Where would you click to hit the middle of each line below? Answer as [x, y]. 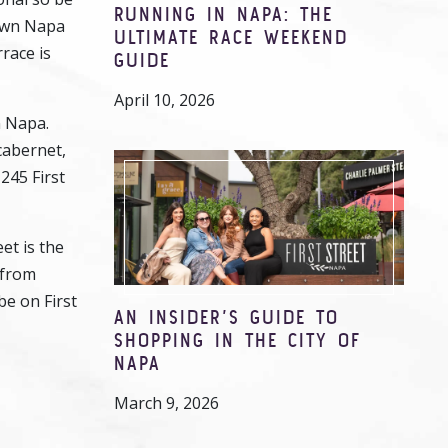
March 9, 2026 [166, 403]
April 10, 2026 [164, 100]
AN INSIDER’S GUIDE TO [226, 316]
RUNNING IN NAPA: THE [223, 13]
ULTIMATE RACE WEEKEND [231, 36]
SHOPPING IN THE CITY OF [237, 339]
